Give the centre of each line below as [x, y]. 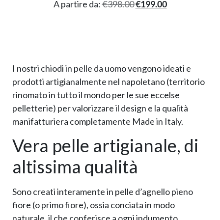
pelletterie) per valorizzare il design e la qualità [100, 108]
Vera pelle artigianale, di [105, 145]
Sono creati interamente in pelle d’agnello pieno [103, 191]
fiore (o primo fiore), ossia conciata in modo [94, 205]
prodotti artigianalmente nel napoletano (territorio [109, 81]
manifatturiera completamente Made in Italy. [98, 121]
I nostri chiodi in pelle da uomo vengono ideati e [102, 68]
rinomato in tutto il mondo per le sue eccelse [96, 95]
